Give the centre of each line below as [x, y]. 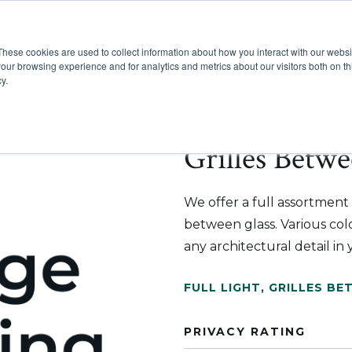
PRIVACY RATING [245, 332]
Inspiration [291, 57]
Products [181, 57]
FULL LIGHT [222, 288]
